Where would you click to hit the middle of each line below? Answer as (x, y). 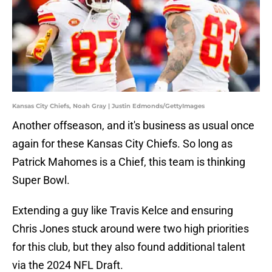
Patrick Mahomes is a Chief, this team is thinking (129, 162)
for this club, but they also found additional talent (129, 247)
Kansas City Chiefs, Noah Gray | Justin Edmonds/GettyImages (108, 106)
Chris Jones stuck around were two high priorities (131, 229)
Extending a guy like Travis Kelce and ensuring (123, 211)
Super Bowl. (41, 180)
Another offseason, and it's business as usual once (133, 126)
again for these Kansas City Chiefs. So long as (122, 144)
